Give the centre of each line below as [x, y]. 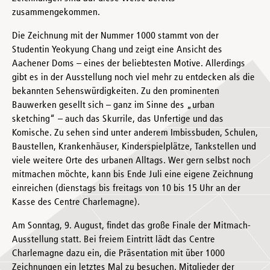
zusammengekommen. [56, 12]
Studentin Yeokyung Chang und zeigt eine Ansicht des [117, 50]
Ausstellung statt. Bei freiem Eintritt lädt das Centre [114, 240]
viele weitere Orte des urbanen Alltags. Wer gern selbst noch [131, 161]
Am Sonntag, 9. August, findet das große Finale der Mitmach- [131, 226]
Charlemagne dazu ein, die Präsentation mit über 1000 [118, 253]
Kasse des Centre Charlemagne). [76, 202]
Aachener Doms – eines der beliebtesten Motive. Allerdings [129, 64]
